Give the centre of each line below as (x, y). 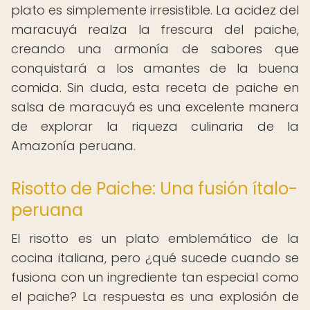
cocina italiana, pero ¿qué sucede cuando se (155, 258)
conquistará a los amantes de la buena (155, 68)
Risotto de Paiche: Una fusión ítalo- (154, 189)
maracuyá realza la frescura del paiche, (155, 29)
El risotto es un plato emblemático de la (155, 238)
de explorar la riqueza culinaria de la (155, 126)
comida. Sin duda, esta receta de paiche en (155, 88)
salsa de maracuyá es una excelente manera (155, 107)
